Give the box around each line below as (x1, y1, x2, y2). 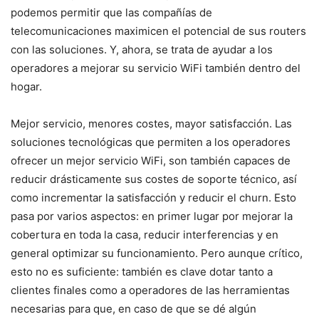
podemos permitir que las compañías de (11, 5, 212, 19)
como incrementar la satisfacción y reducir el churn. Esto (11, 190, 296, 204)
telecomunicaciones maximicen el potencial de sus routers (11, 23, 306, 38)
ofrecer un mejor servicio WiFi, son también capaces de (11, 153, 291, 167)
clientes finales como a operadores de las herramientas (11, 283, 290, 297)
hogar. (11, 79, 42, 93)
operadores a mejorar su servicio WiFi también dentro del (11, 61, 300, 75)
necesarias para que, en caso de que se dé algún (11, 301, 256, 315)
